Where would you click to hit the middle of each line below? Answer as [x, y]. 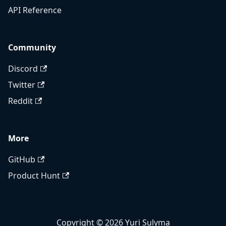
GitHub [22, 160]
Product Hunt [34, 176]
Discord [23, 69]
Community [32, 48]
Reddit [20, 101]
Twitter [22, 85]
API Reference [35, 10]
